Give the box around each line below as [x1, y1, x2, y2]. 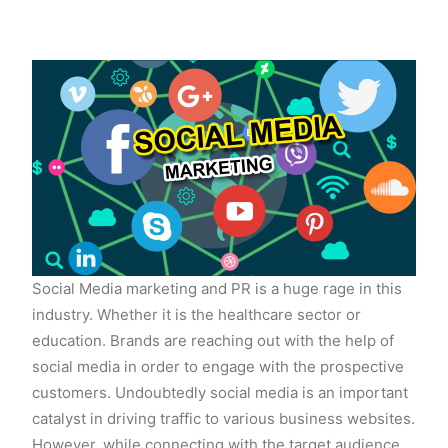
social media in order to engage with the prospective [32, 356, 404, 376]
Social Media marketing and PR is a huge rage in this [32, 278, 402, 298]
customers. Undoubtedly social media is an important [32, 382, 408, 402]
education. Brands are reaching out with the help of [32, 330, 394, 350]
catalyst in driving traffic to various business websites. [32, 408, 415, 428]
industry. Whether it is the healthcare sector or [32, 304, 361, 324]
